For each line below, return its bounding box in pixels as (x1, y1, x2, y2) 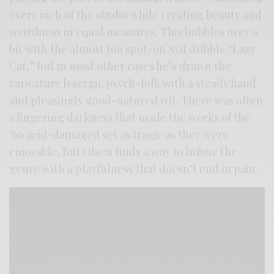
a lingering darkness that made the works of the (9, 110, 251, 125)
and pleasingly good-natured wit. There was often (9, 93, 264, 108)
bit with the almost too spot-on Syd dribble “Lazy (9, 42, 256, 57)
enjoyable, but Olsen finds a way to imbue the (9, 144, 238, 160)
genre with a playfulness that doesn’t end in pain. (9, 161, 259, 177)
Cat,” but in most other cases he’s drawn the (9, 59, 232, 74)
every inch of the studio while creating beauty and (9, 7, 262, 23)
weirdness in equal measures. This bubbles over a (9, 24, 258, 40)
